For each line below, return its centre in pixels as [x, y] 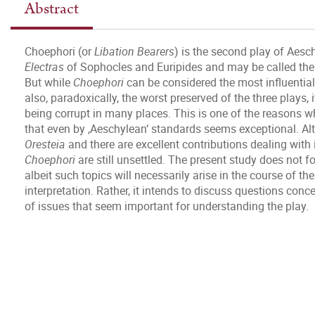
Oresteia [45, 144]
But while [49, 82]
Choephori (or [59, 51]
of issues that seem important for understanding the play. [167, 206]
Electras [44, 67]
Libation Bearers [134, 51]
